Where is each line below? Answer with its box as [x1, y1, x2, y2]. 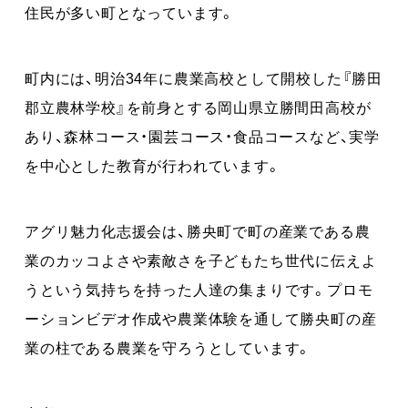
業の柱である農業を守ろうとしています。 [25, 335, 312, 358]
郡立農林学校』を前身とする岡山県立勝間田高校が [25, 95, 372, 117]
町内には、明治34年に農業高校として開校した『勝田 [25, 66, 382, 88]
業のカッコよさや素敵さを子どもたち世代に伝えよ [25, 248, 377, 270]
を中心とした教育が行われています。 [25, 153, 281, 176]
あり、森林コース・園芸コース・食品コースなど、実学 [25, 124, 380, 147]
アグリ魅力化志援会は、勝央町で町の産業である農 [25, 219, 371, 241]
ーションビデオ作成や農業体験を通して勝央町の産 [25, 306, 377, 329]
